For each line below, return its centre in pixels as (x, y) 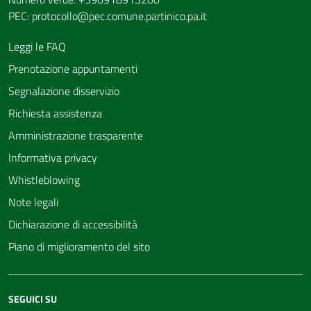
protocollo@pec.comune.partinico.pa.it (119, 16)
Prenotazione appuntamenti (73, 69)
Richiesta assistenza (55, 113)
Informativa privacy (53, 158)
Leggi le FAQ (37, 47)
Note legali (33, 202)
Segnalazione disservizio (64, 91)
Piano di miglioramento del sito (79, 246)
